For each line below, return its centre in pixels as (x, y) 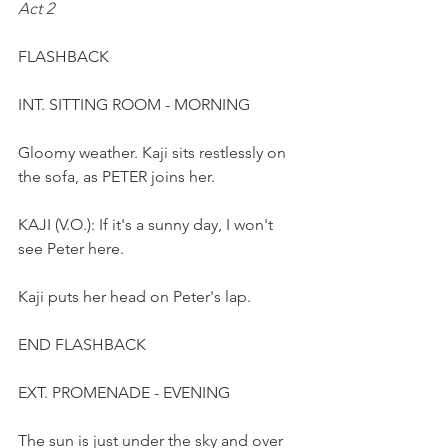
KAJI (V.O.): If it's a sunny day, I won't (147, 224)
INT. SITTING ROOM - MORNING (136, 104)
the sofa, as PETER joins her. (118, 176)
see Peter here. (75, 248)
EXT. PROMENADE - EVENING (124, 392)
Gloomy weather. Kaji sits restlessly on (154, 152)
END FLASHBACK (82, 344)
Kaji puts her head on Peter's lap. (134, 296)
